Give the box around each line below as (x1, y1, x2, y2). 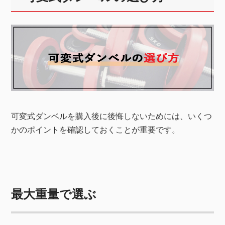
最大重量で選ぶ (11, 188, 97, 201)
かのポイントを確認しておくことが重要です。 (11, 126, 180, 135)
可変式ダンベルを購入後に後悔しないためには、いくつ (11, 112, 212, 121)
